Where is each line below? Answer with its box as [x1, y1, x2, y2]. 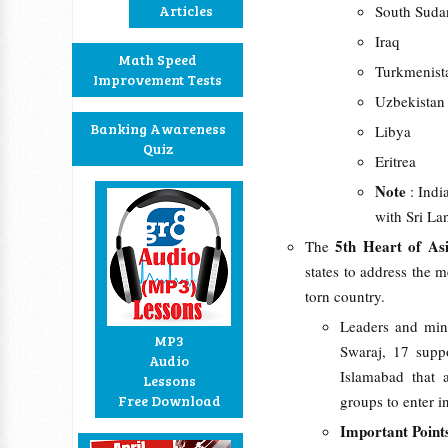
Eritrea [375, 151, 416, 171]
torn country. [305, 286, 385, 306]
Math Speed [118, 50, 197, 69]
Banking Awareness [89, 119, 226, 138]
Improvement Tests [93, 70, 222, 89]
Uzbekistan [375, 91, 445, 111]
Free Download [117, 391, 221, 410]
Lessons [142, 371, 196, 390]
